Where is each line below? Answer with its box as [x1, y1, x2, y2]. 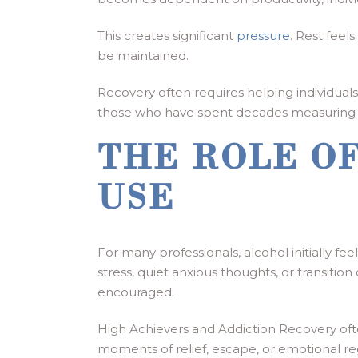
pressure [237, 28, 290, 43]
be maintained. [97, 48, 189, 63]
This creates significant [97, 28, 237, 43]
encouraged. [97, 284, 174, 300]
